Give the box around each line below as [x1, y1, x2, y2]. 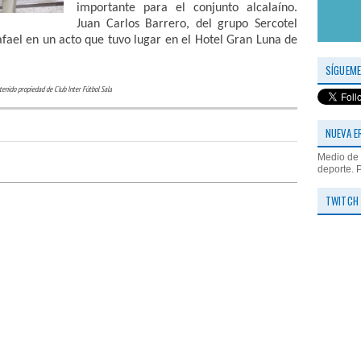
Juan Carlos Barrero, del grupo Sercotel [77, 18, 297, 31]
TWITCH [326, 193, 359, 209]
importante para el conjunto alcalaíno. [77, 2, 297, 15]
